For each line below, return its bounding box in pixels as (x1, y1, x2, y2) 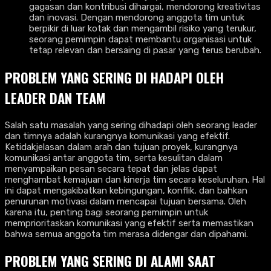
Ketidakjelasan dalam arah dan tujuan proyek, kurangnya (5, 141, 238, 152)
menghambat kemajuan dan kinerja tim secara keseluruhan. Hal (5, 174, 265, 185)
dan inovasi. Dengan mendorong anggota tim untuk (29, 12, 244, 24)
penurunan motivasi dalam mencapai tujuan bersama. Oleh (5, 195, 246, 207)
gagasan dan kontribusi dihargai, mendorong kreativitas (29, 1, 261, 13)
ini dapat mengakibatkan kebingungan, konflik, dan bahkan (5, 184, 247, 196)
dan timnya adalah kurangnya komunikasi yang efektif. (5, 130, 230, 142)
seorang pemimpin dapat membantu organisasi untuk (29, 34, 252, 45)
